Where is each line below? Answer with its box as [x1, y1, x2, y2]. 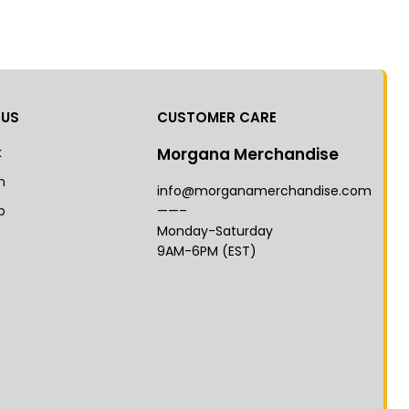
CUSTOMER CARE [156, 108, 277, 127]
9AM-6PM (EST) [156, 242, 257, 260]
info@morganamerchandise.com [156, 182, 372, 200]
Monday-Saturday [156, 222, 273, 240]
